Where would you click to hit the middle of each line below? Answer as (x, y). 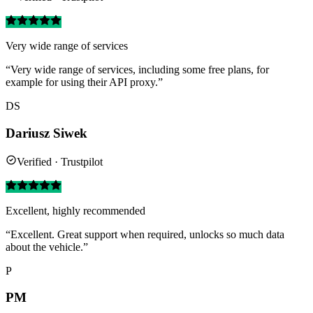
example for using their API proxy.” (84, 82)
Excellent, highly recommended (75, 210)
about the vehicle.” (47, 247)
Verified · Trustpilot (60, 161)
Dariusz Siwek (46, 133)
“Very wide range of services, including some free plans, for (137, 70)
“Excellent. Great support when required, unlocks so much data (145, 234)
